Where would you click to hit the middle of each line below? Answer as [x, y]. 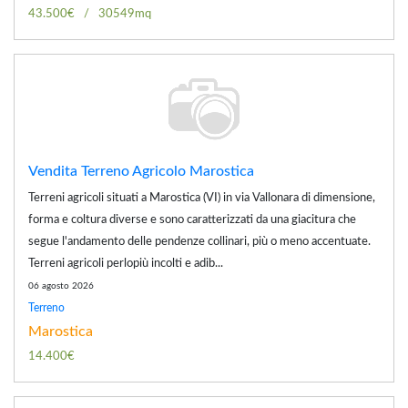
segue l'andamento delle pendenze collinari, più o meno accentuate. [199, 241]
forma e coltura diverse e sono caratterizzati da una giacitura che [192, 219]
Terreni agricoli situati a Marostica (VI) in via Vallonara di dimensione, [202, 198]
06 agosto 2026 [61, 286]
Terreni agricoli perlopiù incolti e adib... [126, 263]
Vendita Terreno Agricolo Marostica [141, 171]
